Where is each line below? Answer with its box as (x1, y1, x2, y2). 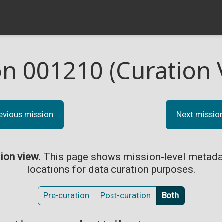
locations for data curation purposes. (26, 163, 196, 175)
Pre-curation (43, 190, 89, 200)
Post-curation (100, 190, 151, 200)
